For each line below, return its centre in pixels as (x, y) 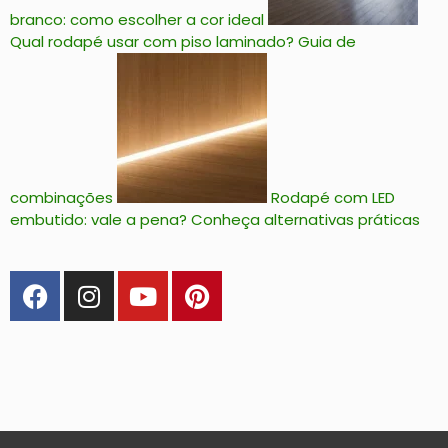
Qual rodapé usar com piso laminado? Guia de (183, 42)
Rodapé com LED (333, 198)
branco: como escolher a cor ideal (137, 20)
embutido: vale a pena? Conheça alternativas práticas (215, 220)
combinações (61, 198)
